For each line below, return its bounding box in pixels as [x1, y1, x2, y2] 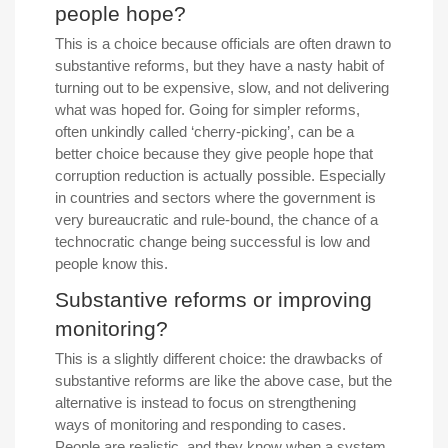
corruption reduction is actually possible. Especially [55, 166, 386, 184]
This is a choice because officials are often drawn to [55, 34, 391, 52]
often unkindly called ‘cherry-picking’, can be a [55, 122, 354, 140]
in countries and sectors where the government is [55, 188, 376, 206]
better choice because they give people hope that [55, 144, 373, 162]
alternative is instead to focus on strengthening [55, 393, 356, 411]
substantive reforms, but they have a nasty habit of [55, 56, 384, 74]
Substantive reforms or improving [55, 287, 372, 311]
